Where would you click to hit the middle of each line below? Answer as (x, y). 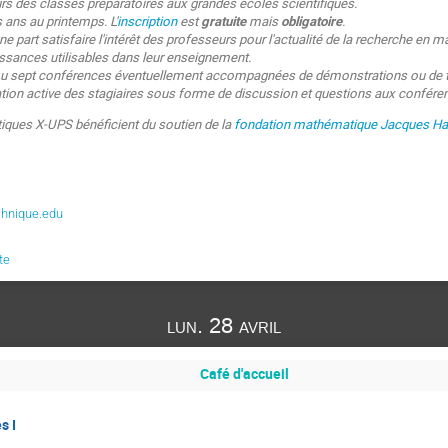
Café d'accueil (244, 373)
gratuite (224, 21)
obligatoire (312, 21)
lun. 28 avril (224, 326)
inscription (147, 21)
